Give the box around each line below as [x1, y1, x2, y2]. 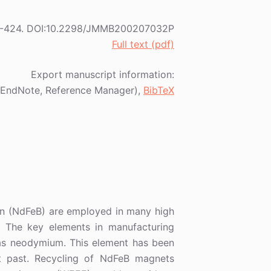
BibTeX [143, 84, 174, 97]
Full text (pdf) [112, 38, 174, 51]
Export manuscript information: [31, 68, 174, 81]
